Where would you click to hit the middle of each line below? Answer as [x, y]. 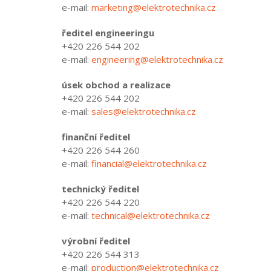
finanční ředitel [96, 137]
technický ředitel [100, 189]
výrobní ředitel [96, 241]
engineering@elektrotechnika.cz [157, 60]
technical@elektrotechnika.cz [151, 216]
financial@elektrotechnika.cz [149, 164]
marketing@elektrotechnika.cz [154, 8]
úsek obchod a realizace [119, 85]
